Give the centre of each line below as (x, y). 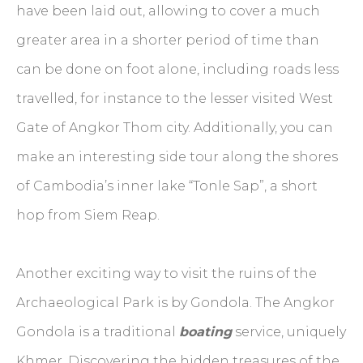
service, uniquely (289, 331)
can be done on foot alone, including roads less (177, 69)
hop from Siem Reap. (88, 215)
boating (205, 331)
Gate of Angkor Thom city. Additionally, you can (175, 127)
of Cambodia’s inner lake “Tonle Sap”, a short (167, 186)
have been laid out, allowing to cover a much (168, 11)
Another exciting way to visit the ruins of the (167, 273)
